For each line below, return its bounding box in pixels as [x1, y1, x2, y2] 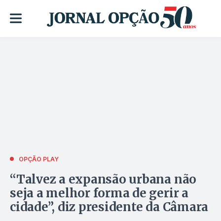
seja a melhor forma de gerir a [10, 185, 188, 201]
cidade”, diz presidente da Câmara [10, 199, 209, 215]
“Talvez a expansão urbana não [10, 171, 197, 187]
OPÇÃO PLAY [19, 155, 59, 163]
